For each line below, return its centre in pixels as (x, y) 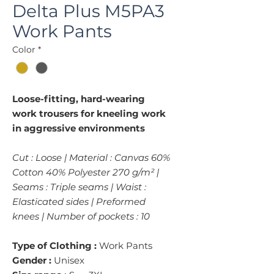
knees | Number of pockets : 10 (81, 217)
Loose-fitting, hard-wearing (79, 99)
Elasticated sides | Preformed (79, 202)
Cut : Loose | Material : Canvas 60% (91, 158)
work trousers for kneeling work (89, 114)
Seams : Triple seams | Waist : (79, 187)
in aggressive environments (79, 128)
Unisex (68, 261)
